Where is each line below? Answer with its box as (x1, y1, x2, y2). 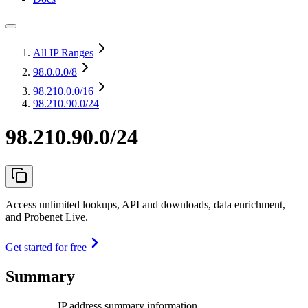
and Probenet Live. (5, 210, 88, 223)
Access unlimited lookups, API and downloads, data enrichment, (5, 198, 285, 210)
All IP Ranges (33, 47, 93, 58)
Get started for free (5, 241, 87, 253)
